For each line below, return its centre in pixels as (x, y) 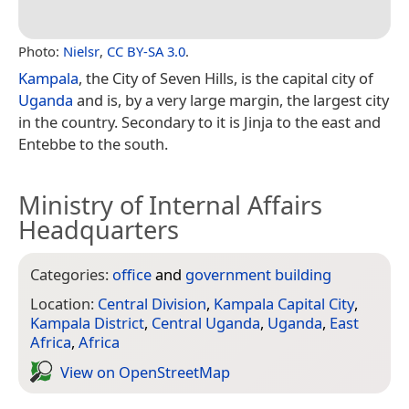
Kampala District (87, 323)
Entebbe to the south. (93, 143)
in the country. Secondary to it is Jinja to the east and (199, 121)
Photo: (41, 51)
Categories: (71, 274)
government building (258, 274)
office (132, 274)
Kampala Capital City (284, 304)
